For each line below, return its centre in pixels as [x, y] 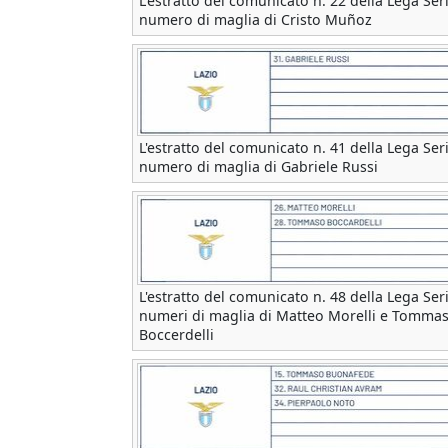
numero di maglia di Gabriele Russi [258, 167]
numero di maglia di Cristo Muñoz [255, 20]
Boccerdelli [176, 335]
